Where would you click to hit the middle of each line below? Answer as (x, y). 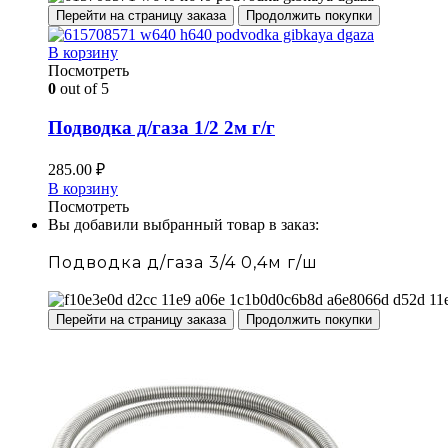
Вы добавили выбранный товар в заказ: (183, 224)
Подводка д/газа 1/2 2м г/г (161, 127)
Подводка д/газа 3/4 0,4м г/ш (183, 262)
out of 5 (82, 89)
